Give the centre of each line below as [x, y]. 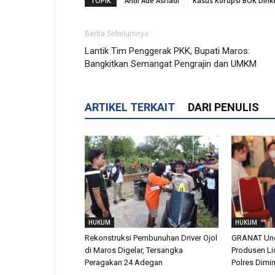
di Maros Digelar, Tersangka [134, 250]
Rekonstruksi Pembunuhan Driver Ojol [151, 238]
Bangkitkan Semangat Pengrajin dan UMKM [171, 64]
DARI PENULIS [223, 107]
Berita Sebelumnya [117, 33]
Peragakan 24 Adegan [124, 262]
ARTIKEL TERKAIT [130, 107]
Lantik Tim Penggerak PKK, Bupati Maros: [167, 51]
